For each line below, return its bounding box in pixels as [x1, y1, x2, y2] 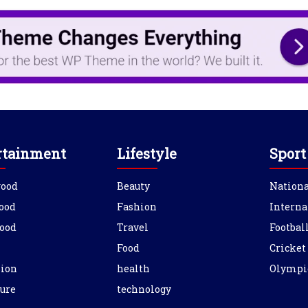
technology [117, 282, 172, 296]
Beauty [117, 179, 151, 192]
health [117, 261, 151, 275]
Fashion [117, 199, 157, 213]
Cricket [269, 241, 306, 254]
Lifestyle [117, 144, 177, 162]
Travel [117, 220, 149, 234]
